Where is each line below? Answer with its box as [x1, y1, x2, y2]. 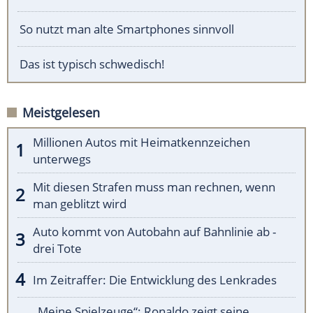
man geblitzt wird [33, 195, 126, 212]
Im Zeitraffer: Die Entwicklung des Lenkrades [33, 271, 277, 288]
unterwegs [33, 150, 91, 167]
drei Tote [33, 240, 82, 256]
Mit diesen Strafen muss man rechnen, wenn [33, 178, 275, 195]
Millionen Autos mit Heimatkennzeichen [33, 133, 250, 150]
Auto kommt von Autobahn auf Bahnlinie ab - [33, 223, 276, 240]
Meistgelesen [22, 103, 100, 121]
